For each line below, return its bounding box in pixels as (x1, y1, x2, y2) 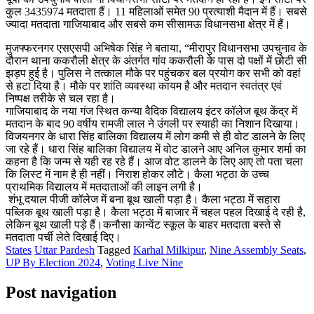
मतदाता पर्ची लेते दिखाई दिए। (6, 231, 121, 243)
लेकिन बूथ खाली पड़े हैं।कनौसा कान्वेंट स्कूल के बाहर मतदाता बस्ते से (6, 218, 281, 231)
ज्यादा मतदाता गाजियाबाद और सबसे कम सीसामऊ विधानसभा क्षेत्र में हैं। (6, 18, 291, 30)
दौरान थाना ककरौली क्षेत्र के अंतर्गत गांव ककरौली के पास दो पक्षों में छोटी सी (6, 54, 307, 67)
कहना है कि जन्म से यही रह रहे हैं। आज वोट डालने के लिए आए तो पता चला (6, 155, 303, 168)
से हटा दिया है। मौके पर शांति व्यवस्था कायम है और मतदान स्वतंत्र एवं (6, 79, 282, 92)
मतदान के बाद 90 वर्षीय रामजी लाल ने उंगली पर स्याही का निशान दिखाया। (6, 117, 300, 130)
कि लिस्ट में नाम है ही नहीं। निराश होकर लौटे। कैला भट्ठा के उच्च (6, 168, 269, 180)
